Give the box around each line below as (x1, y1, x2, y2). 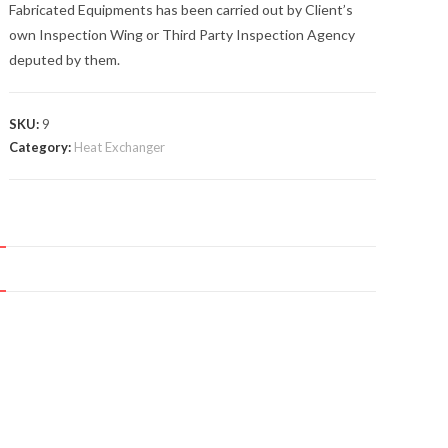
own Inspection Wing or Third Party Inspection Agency (9, 26, 356, 43)
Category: (9, 139, 75, 155)
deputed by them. (9, 51, 121, 68)
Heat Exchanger (74, 139, 166, 155)
